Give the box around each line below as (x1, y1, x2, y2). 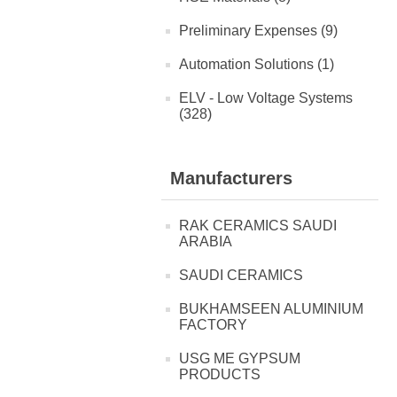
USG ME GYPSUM (179, 351, 300, 367)
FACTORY (179, 317, 247, 333)
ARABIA (179, 234, 232, 250)
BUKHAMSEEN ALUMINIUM (179, 301, 363, 317)
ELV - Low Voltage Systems (179, 90, 353, 106)
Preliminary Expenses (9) (179, 23, 338, 39)
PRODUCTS (179, 367, 261, 383)
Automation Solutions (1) (179, 57, 334, 73)
